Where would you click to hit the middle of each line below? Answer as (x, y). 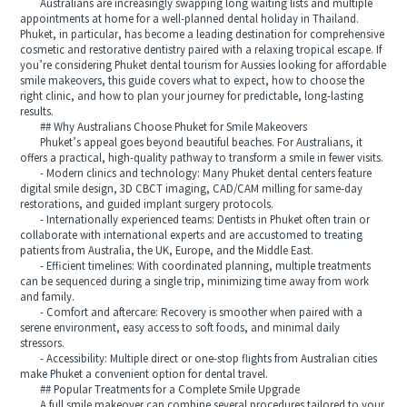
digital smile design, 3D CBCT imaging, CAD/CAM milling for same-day (192, 189)
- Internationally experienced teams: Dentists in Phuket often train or (195, 220)
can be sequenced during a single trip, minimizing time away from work (195, 282)
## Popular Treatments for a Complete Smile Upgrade (160, 390)
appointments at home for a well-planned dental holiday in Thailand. (190, 19)
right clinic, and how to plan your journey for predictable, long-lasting (192, 96)
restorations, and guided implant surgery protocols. (147, 204)
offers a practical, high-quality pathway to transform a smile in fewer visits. (202, 158)
